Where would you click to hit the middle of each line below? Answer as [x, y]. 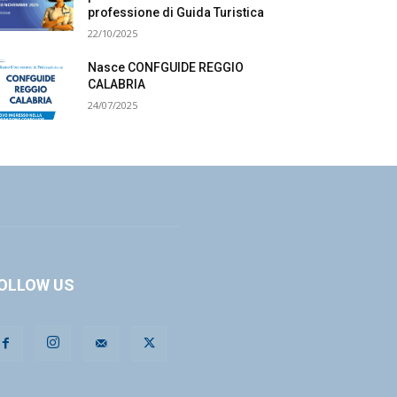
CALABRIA [117, 84]
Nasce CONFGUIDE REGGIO [166, 67]
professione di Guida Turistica [176, 12]
